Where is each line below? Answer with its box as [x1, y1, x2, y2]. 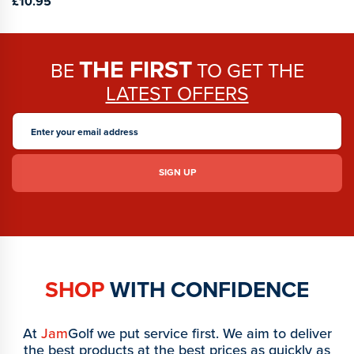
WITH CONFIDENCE [104, 273, 309, 306]
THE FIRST [78, 51, 192, 87]
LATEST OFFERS [105, 78, 249, 108]
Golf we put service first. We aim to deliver [67, 322, 332, 344]
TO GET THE [191, 55, 304, 85]
